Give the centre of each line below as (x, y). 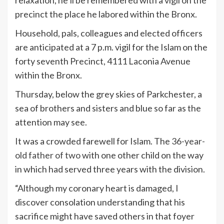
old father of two (48, 155)
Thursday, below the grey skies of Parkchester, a (108, 94)
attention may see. (51, 122)
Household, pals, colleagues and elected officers (109, 33)
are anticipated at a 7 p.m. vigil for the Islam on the (111, 47)
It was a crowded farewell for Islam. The (93, 141)
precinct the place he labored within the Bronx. (106, 14)
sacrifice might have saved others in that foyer (105, 216)
